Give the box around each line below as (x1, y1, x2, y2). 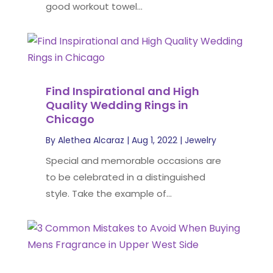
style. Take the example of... (45, 187, 172, 200)
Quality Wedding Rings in (45, 97, 188, 113)
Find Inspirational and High (45, 83, 199, 99)
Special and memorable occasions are (45, 154, 221, 167)
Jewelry (184, 134, 216, 146)
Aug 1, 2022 (131, 134, 177, 146)
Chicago (45, 112, 94, 127)
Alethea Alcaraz (57, 134, 124, 146)
